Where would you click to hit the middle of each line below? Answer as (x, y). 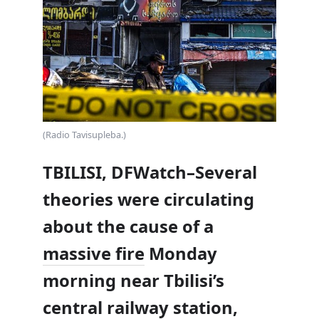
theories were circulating (148, 200)
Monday (181, 254)
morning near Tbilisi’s (134, 281)
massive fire (94, 254)
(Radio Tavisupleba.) (84, 134)
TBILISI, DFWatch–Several (150, 173)
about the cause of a (128, 227)
